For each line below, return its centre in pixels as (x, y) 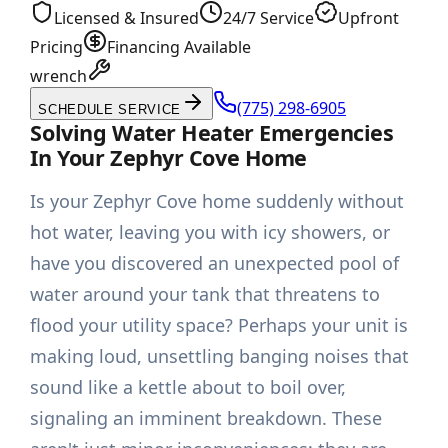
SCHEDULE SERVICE (110, 110)
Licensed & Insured (127, 18)
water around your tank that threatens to (205, 294)
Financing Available (179, 47)
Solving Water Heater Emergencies (212, 133)
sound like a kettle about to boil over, (188, 387)
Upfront (369, 18)
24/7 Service (269, 18)
